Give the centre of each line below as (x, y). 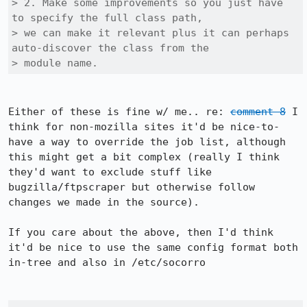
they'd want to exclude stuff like (110, 172)
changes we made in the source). (104, 202)
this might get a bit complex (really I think (144, 157)
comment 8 (258, 112)
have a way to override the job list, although (147, 142)
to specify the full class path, (107, 18)
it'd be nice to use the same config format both (153, 247)
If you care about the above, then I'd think (141, 232)
